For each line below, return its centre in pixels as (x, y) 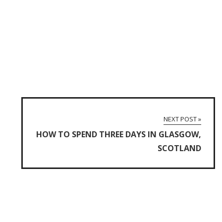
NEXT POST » (182, 119)
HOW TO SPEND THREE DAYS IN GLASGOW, (119, 134)
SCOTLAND (179, 148)
